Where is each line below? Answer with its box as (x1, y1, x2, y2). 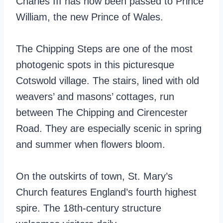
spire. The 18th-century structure (16, 203, 161, 214)
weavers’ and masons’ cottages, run (16, 91, 174, 102)
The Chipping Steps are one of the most (16, 43, 193, 54)
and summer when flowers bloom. (16, 139, 165, 150)
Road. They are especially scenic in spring (16, 123, 202, 134)
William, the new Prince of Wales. (16, 11, 163, 22)
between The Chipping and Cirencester (16, 107, 188, 118)
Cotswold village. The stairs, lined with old (16, 75, 199, 86)
